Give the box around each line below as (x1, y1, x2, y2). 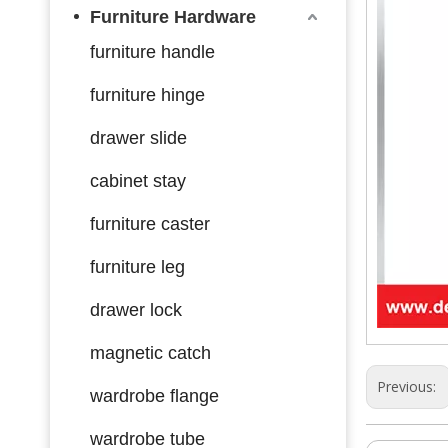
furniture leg (90, 256, 185, 277)
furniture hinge (90, 84, 205, 105)
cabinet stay (90, 170, 186, 191)
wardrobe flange (90, 385, 219, 406)
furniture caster (90, 213, 210, 234)
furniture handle (90, 41, 215, 62)
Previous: (377, 376, 440, 396)
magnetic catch (90, 342, 211, 363)
